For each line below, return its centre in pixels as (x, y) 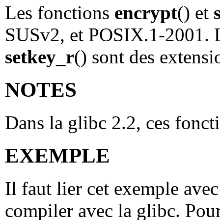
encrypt (146, 13)
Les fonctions (60, 13)
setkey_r (40, 57)
